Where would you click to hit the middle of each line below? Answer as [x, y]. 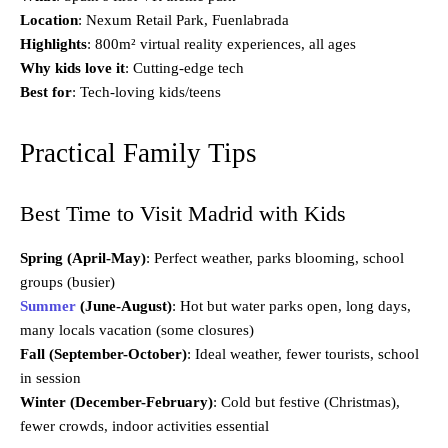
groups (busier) [67, 282]
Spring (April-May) [83, 258]
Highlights [53, 44]
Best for [46, 92]
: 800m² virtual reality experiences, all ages [221, 44]
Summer [50, 306]
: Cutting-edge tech [184, 68]
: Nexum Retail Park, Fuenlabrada [183, 20]
